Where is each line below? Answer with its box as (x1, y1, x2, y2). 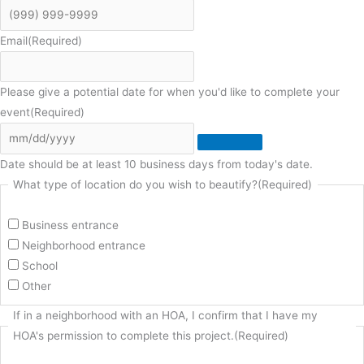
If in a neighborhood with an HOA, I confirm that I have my (13, 309, 318, 323)
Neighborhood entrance (21, 238, 145, 252)
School (21, 258, 58, 272)
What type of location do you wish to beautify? (13, 177, 258, 191)
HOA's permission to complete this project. (13, 329, 235, 343)
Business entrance (21, 218, 119, 232)
